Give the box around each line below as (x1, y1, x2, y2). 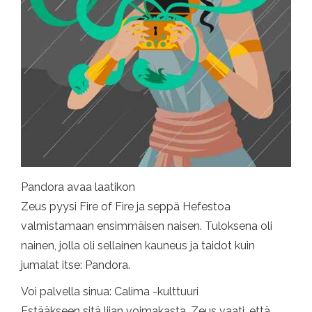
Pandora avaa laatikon (21, 180, 135, 194)
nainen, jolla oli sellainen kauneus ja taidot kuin (21, 239, 255, 253)
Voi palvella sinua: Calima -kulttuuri (21, 285, 198, 299)
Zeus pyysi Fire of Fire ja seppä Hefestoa (21, 200, 231, 214)
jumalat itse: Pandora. (21, 258, 130, 272)
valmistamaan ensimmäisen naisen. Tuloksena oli (21, 219, 272, 233)
